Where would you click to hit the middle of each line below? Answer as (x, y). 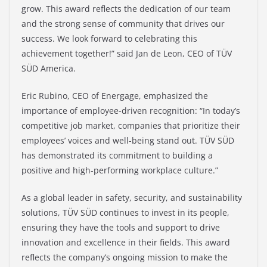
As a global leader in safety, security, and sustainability (132, 198)
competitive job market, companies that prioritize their (131, 126)
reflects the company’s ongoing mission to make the (125, 257)
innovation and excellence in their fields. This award (126, 243)
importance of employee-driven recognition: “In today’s (131, 111)
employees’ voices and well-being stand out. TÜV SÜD (128, 141)
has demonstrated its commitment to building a (117, 156)
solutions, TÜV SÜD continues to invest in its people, (125, 213)
